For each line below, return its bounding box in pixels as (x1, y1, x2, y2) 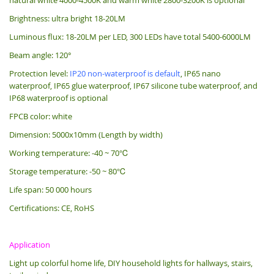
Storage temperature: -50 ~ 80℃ (9, 165, 126, 177)
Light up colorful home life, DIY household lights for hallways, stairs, (9, 257, 253, 268)
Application (9, 239, 50, 250)
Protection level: (9, 67, 70, 79)
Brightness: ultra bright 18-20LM (9, 12, 125, 24)
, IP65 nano (180, 67, 221, 79)
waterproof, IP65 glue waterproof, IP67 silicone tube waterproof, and (9, 80, 257, 91)
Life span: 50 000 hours (9, 183, 92, 195)
